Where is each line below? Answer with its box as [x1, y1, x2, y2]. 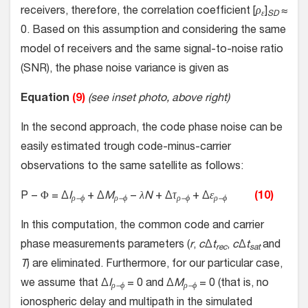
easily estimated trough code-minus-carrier [21, 142, 231, 154]
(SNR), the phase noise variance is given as [21, 64, 229, 76]
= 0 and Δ [124, 278, 174, 290]
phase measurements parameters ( [21, 240, 190, 252]
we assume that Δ [21, 278, 109, 290]
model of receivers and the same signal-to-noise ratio [21, 45, 283, 56]
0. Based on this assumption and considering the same [21, 25, 286, 37]
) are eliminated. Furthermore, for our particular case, [27, 259, 283, 271]
